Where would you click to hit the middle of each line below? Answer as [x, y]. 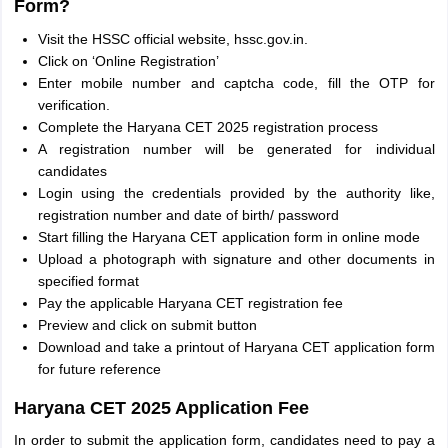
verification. [73, 105]
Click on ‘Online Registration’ [128, 61]
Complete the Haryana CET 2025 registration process [207, 127]
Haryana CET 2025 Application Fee [161, 408]
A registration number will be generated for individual [236, 149]
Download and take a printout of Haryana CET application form [236, 347]
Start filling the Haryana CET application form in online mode [228, 237]
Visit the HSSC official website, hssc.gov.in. [172, 39]
